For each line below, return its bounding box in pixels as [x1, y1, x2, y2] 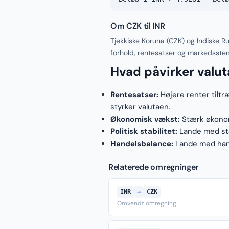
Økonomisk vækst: [110, 114, 180, 124]
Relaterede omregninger [108, 162, 198, 172]
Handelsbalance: [110, 139, 173, 149]
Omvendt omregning [117, 199, 176, 208]
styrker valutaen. [110, 102, 170, 112]
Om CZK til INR [110, 20, 165, 31]
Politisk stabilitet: [110, 126, 177, 136]
